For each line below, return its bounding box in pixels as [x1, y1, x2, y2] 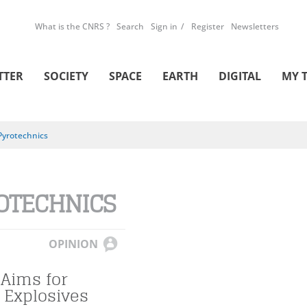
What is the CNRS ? [35, 21, 110, 32]
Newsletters [231, 21, 279, 32]
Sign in [151, 21, 177, 32]
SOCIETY [44, 69, 88, 84]
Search [116, 21, 144, 32]
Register [191, 21, 224, 32]
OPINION [49, 236, 98, 251]
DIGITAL [219, 69, 261, 84]
